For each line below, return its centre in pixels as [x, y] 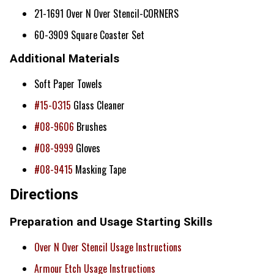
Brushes [91, 127]
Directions [44, 195]
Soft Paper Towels [68, 84]
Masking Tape [99, 170]
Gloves [87, 148]
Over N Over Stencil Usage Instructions [108, 247]
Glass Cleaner [98, 106]
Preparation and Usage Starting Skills [111, 222]
